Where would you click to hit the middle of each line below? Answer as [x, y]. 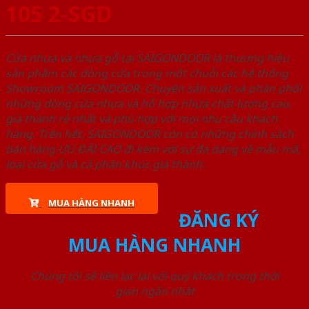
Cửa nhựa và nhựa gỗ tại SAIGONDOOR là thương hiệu [147, 58]
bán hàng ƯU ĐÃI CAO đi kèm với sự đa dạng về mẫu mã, [153, 149]
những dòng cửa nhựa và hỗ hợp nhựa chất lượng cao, [149, 104]
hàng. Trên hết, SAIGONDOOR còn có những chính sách [150, 134]
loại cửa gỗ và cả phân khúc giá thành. [105, 165]
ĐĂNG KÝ [218, 220]
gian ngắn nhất [154, 291]
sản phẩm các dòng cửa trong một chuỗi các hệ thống [147, 73]
